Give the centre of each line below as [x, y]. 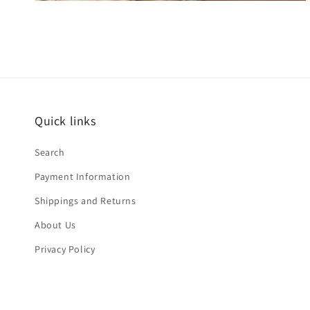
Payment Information [83, 177]
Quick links [65, 121]
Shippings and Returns [85, 201]
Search [50, 153]
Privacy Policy [65, 249]
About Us [55, 225]
